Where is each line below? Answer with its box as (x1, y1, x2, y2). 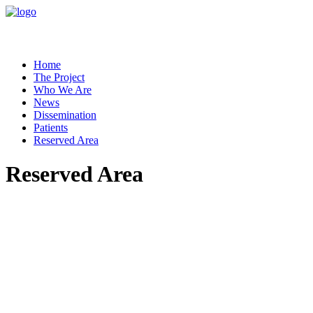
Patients (34, 122, 68, 133)
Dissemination (34, 109, 96, 121)
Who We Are (34, 84, 92, 96)
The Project (34, 71, 85, 83)
